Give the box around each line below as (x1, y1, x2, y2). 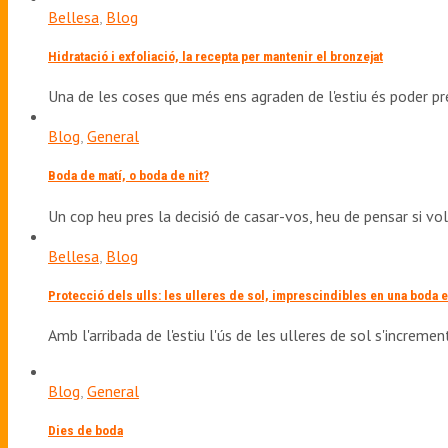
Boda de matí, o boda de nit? (48, 168, 209, 184)
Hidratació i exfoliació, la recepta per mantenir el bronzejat (48, 48, 383, 64)
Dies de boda (48, 423, 123, 439)
